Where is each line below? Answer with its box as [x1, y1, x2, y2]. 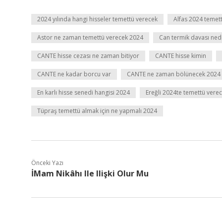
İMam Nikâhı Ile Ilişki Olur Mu [31, 168, 149, 179]
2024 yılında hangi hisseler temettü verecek [37, 15, 158, 23]
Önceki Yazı [31, 159, 63, 167]
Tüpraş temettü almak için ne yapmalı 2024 [37, 107, 157, 115]
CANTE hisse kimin [155, 52, 206, 60]
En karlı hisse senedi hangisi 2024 [37, 88, 130, 97]
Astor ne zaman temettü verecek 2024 [37, 33, 143, 42]
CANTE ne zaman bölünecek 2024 [127, 70, 221, 78]
